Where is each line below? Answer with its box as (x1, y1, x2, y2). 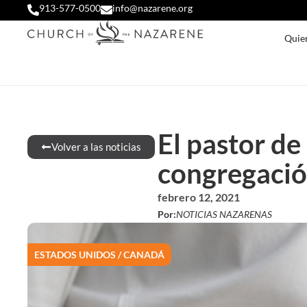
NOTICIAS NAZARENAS (175, 208, 272, 220)
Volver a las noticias (51, 140, 141, 153)
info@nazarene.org (112, 2, 193, 14)
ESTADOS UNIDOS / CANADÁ (34, 249, 164, 260)
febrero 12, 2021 (157, 191, 240, 204)
